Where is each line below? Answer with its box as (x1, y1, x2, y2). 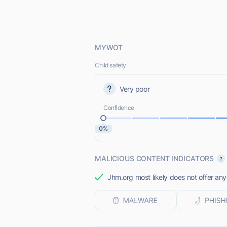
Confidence (103, 104, 134, 111)
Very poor (120, 84, 150, 93)
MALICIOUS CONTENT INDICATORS (95, 154, 214, 163)
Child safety (95, 61, 126, 69)
